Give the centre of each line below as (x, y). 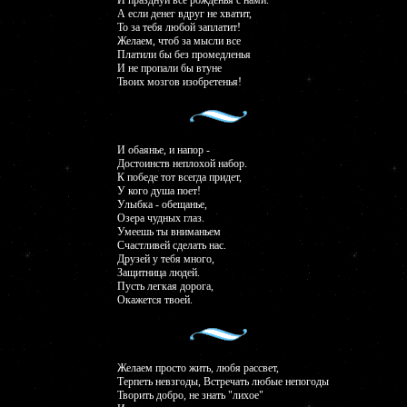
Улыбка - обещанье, (162, 204)
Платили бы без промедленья (184, 55)
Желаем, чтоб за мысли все (179, 41)
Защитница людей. (159, 273)
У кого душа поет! (159, 191)
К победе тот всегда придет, (179, 177)
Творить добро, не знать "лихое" (190, 395)
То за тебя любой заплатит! (179, 27)
